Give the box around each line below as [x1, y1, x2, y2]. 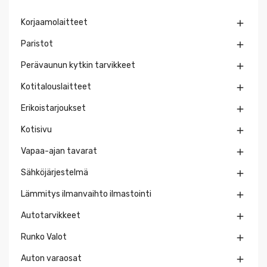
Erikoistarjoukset [21, 103, 86, 114]
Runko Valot [21, 232, 67, 243]
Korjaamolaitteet [21, 17, 88, 28]
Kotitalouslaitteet [21, 82, 91, 92]
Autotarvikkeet [21, 210, 80, 221]
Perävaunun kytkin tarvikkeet [21, 60, 135, 71]
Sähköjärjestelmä [21, 167, 88, 178]
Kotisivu [21, 125, 52, 135]
